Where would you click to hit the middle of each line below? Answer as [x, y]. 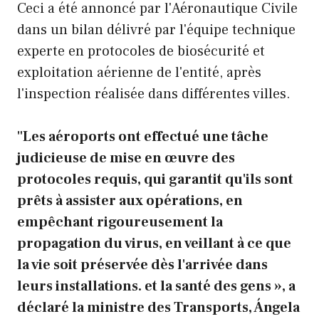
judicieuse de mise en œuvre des [126, 158]
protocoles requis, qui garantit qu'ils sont [155, 179]
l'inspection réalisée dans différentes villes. [154, 94]
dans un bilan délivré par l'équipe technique [156, 30]
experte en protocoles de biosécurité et [141, 51]
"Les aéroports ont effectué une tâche [143, 136]
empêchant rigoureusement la [120, 222]
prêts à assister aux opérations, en [130, 200]
